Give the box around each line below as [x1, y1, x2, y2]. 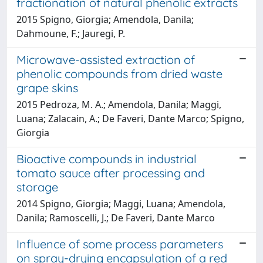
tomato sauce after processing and [16, 165, 205, 180]
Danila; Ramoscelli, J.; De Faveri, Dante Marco [16, 211, 215, 224]
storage [16, 179, 58, 194]
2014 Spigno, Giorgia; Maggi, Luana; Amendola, [16, 197, 225, 210]
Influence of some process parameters [16, 236, 223, 251]
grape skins [16, 80, 78, 95]
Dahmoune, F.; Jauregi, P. [16, 26, 125, 40]
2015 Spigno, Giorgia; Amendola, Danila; [16, 12, 194, 26]
